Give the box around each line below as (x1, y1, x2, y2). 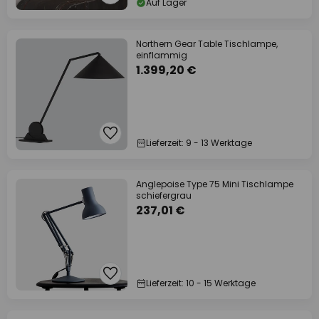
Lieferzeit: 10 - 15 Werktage (146, 277, 256, 289)
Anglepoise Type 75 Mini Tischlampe (136, 178, 293, 190)
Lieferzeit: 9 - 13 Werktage (146, 137, 252, 149)
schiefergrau (136, 189, 192, 202)
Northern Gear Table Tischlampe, (136, 38, 278, 50)
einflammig (136, 49, 187, 61)
